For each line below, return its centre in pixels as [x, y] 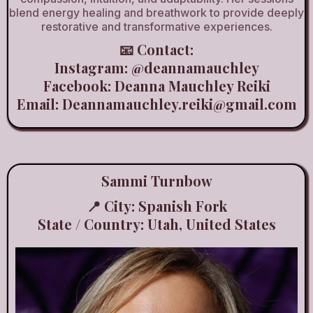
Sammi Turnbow [156, 180]
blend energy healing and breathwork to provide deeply [156, 12]
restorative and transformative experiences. [156, 26]
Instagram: [93, 67]
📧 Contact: [156, 49]
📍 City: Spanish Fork [156, 205]
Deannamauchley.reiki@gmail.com [179, 103]
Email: [39, 103]
